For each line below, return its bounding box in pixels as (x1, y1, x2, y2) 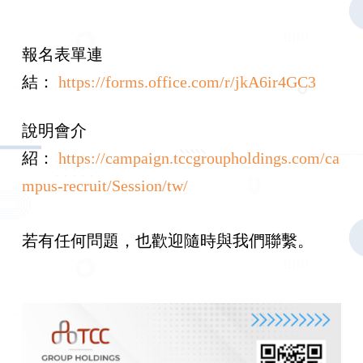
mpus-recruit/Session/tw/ (21, 177, 188, 195)
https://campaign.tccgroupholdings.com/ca (58, 149, 340, 168)
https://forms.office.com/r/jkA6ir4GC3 (58, 72, 316, 91)
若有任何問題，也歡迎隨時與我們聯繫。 (21, 232, 318, 250)
